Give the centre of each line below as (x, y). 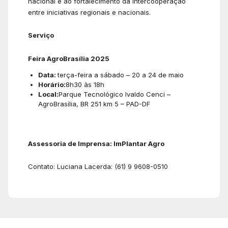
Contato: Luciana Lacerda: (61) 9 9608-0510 (98, 166)
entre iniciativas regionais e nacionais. (89, 12)
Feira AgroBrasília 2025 (69, 58)
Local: (48, 94)
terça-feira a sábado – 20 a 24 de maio (121, 75)
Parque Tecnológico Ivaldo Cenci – (115, 94)
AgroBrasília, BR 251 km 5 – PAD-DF (94, 104)
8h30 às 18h (85, 84)
